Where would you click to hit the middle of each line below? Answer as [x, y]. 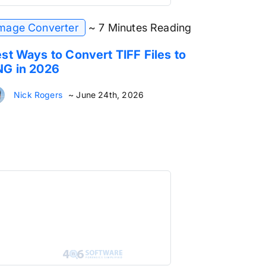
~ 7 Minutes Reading [140, 28]
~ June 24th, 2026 [106, 95]
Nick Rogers [38, 95]
